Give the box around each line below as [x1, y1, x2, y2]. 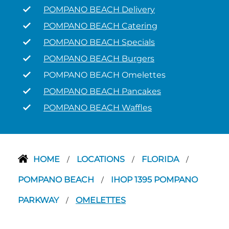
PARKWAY [18, 195, 61, 205]
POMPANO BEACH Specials [43, 37, 155, 47]
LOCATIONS [77, 154, 127, 164]
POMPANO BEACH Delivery [43, 5, 155, 14]
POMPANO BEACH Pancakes [43, 86, 161, 96]
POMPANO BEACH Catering [43, 21, 157, 31]
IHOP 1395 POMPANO [111, 175, 198, 185]
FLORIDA [142, 154, 181, 164]
